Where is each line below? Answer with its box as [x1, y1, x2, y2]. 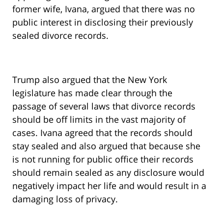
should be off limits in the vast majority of [12, 113, 186, 126]
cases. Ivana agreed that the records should [12, 127, 192, 139]
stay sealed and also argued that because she [12, 140, 200, 152]
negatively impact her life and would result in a [12, 180, 206, 192]
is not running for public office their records [12, 153, 193, 165]
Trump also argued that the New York [12, 74, 167, 86]
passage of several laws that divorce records [12, 100, 195, 112]
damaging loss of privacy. [12, 193, 118, 205]
